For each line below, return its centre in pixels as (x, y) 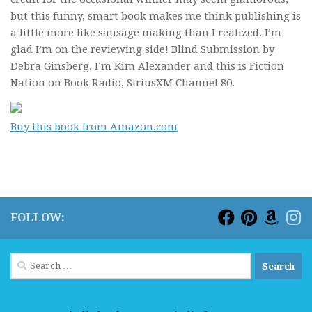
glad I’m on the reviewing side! (91, 49)
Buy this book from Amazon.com (94, 127)
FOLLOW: (38, 218)
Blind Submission (216, 49)
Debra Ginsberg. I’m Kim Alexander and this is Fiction (147, 66)
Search (27, 260)
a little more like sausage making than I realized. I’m (146, 33)
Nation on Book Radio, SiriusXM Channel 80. (123, 83)
